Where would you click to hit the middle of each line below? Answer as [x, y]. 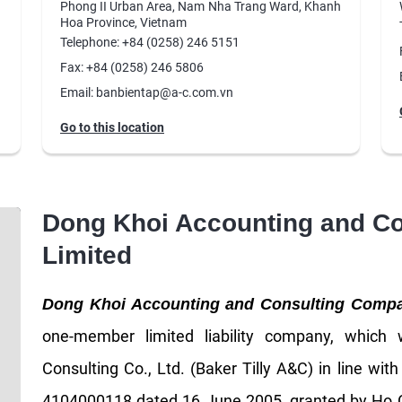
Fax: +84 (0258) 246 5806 [131, 67]
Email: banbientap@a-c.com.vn [146, 92]
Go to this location [112, 127]
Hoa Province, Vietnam [123, 22]
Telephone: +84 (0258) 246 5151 [149, 42]
